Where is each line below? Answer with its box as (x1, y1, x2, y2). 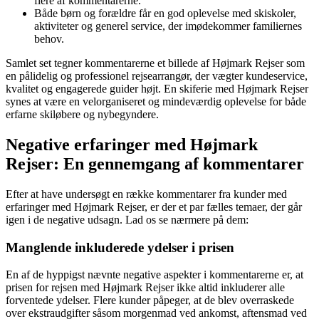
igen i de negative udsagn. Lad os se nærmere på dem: (6, 213, 249, 226)
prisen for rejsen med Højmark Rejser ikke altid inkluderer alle (6, 281, 285, 294)
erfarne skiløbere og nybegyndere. (6, 108, 159, 120)
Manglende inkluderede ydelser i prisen (6, 239, 234, 255)
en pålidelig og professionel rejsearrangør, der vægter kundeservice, (6, 69, 308, 82)
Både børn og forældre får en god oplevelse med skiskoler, (34, 6, 296, 19)
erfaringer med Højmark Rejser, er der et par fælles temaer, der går (6, 200, 302, 213)
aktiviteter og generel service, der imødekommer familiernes (34, 19, 302, 32)
